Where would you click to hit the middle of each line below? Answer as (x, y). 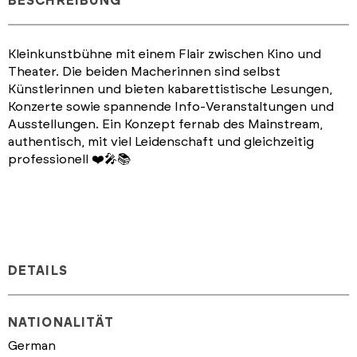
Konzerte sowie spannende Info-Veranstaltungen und (171, 106)
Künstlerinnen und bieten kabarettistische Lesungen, (170, 89)
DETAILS (38, 271)
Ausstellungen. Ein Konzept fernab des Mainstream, (165, 124)
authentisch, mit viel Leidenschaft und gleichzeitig (161, 141)
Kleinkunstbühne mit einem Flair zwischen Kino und (165, 54)
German (32, 345)
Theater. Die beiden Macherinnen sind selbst (144, 71)
